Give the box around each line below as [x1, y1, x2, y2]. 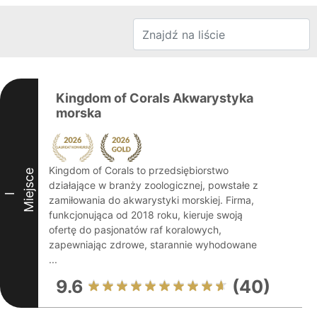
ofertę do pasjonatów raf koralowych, [49, 224, 221, 236]
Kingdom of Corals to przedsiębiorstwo [49, 164, 229, 176]
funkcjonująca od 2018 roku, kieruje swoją [49, 209, 243, 221]
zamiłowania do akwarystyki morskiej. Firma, [49, 194, 254, 206]
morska [56, 105, 101, 120]
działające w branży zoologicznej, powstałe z [49, 179, 258, 191]
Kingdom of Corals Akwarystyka [56, 91, 253, 105]
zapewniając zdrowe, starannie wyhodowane [49, 238, 257, 250]
